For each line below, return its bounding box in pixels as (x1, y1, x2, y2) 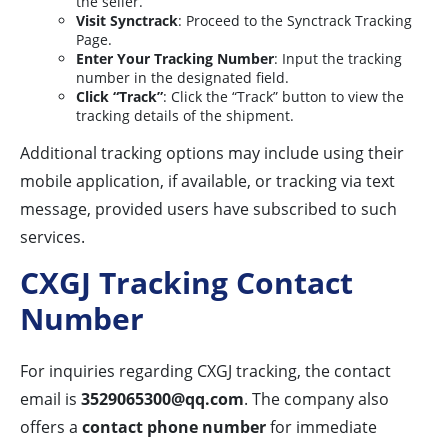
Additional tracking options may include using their (20, 142, 404, 165)
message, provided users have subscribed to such (20, 198, 397, 221)
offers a (20, 416, 82, 439)
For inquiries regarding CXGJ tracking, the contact (20, 360, 391, 383)
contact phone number (82, 416, 266, 439)
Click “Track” (76, 87, 163, 107)
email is (20, 388, 81, 411)
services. (20, 226, 85, 249)
